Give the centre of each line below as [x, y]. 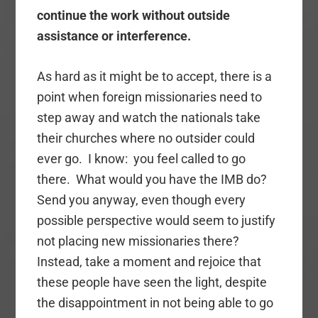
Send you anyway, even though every [142, 200]
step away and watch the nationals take [149, 118]
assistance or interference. [116, 36]
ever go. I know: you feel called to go [142, 159]
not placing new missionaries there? [140, 241]
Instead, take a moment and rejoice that [149, 262]
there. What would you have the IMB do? [154, 180]
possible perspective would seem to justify [157, 221]
